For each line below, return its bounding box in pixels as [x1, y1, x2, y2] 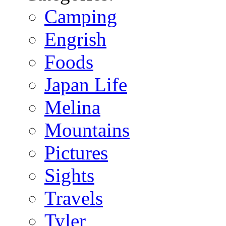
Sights [44, 164, 94, 187]
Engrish [44, 28, 106, 50]
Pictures [44, 142, 108, 164]
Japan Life [44, 74, 127, 96]
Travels [44, 187, 103, 209]
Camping [44, 6, 117, 28]
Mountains [44, 119, 130, 141]
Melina [44, 96, 100, 119]
